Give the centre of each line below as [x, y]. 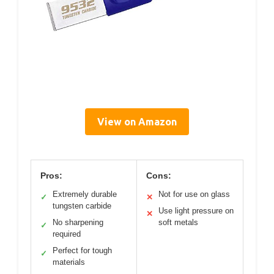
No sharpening [78, 222]
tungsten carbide [82, 206]
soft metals [178, 222]
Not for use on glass [194, 194]
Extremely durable [85, 194]
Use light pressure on [196, 210]
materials [69, 262]
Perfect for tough [82, 250]
